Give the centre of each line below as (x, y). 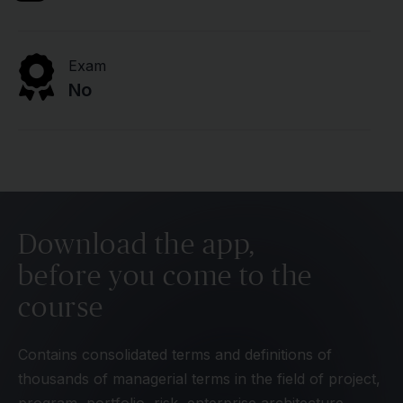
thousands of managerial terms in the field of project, (199, 379)
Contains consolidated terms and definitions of (175, 354)
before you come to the (166, 275)
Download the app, (137, 243)
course (61, 306)
